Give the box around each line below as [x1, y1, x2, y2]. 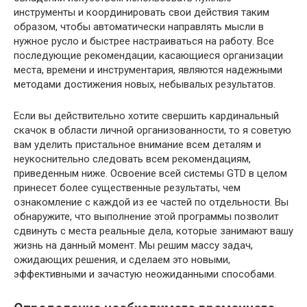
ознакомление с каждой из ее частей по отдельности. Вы [14, 195, 288, 208]
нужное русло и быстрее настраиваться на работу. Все [14, 34, 274, 47]
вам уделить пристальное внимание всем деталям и [14, 138, 261, 151]
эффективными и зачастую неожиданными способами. [14, 267, 276, 280]
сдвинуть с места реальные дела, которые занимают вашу [14, 224, 293, 237]
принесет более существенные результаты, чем [14, 181, 241, 194]
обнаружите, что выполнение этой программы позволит [14, 210, 279, 223]
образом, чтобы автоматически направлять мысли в [14, 20, 264, 33]
